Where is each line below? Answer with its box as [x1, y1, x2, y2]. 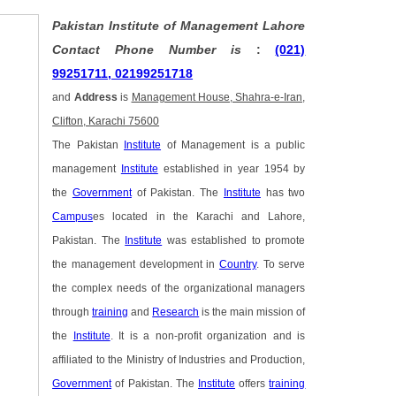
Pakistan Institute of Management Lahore [52, 19, 306, 34]
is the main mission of [199, 307, 306, 318]
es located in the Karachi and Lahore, [93, 211, 306, 223]
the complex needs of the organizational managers [52, 283, 306, 294]
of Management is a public [161, 140, 306, 151]
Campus [52, 211, 94, 223]
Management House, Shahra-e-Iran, [131, 92, 306, 103]
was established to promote [162, 235, 306, 247]
